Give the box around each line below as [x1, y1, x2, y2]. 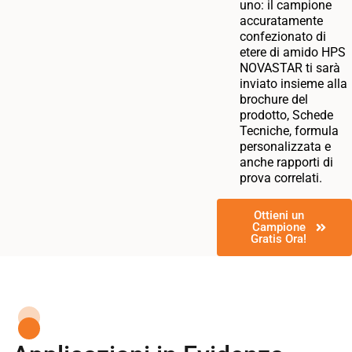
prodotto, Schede [239, 107, 333, 123]
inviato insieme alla [239, 75, 347, 91]
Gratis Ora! [251, 231, 307, 246]
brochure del [239, 91, 308, 107]
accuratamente [239, 13, 323, 28]
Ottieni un [253, 207, 304, 222]
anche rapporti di [239, 154, 333, 170]
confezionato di [239, 28, 326, 44]
